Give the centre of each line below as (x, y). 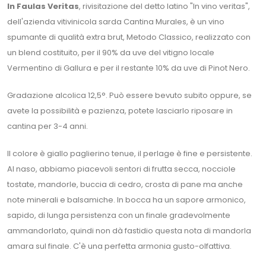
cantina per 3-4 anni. (47, 126)
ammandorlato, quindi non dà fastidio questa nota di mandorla (129, 230)
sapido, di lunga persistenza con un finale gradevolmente (119, 215)
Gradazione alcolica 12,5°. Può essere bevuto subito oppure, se (129, 95)
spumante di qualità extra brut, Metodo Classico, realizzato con (129, 37)
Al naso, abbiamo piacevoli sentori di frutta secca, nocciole (121, 169)
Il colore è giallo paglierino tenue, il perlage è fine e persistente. (130, 153)
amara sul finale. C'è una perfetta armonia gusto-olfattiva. (119, 246)
